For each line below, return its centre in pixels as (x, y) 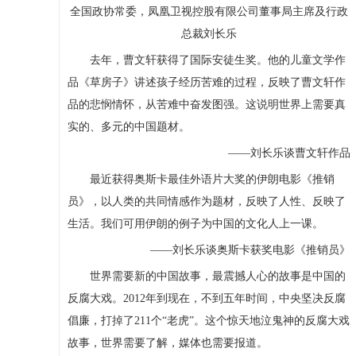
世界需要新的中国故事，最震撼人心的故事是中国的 (206, 277)
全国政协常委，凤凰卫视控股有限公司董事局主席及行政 (209, 12)
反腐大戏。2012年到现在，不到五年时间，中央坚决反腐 (206, 299)
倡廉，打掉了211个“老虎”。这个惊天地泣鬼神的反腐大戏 (208, 321)
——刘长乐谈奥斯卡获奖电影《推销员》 (239, 250)
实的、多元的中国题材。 (128, 127)
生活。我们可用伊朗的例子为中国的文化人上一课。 (195, 224)
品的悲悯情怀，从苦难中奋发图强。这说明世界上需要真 (206, 105)
